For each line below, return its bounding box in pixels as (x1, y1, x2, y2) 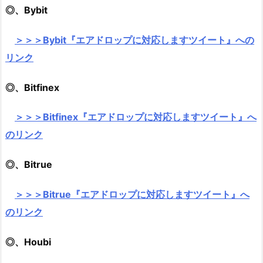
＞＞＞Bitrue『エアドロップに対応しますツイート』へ (15, 188, 249, 200)
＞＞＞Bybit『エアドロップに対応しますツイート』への (15, 33, 254, 46)
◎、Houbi (5, 235, 51, 248)
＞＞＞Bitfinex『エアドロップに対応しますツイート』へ (15, 111, 257, 123)
